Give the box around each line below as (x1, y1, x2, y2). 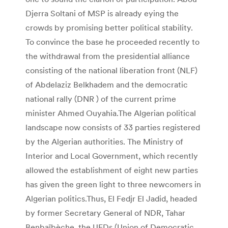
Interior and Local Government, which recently (25, 150, 198, 161)
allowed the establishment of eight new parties (25, 164, 198, 175)
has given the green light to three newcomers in (25, 179, 201, 189)
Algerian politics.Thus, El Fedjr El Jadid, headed (25, 193, 197, 204)
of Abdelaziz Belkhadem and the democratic (25, 79, 188, 90)
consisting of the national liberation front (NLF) (25, 65, 197, 75)
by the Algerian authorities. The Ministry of (25, 136, 183, 147)
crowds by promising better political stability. (25, 22, 193, 33)
